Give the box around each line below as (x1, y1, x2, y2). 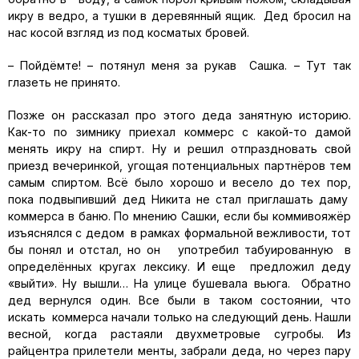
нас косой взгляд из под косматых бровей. (8, 26, 256, 39)
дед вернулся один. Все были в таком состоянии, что (8, 293, 351, 307)
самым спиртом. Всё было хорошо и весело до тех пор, (8, 175, 351, 189)
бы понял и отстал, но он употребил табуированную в (8, 243, 351, 256)
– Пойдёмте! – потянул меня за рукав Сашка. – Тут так (8, 58, 351, 72)
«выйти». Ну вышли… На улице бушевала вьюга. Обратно (8, 276, 351, 290)
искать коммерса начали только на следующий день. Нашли (8, 310, 351, 324)
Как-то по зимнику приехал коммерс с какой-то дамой (8, 125, 351, 139)
